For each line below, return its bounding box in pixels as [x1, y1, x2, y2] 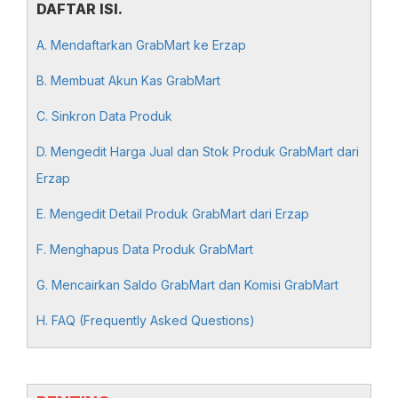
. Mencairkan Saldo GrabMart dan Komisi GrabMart [45, 277, 338, 292]
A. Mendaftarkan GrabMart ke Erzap [36, 37, 246, 52]
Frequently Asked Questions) [84, 313, 255, 328]
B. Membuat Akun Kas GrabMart [36, 73, 220, 88]
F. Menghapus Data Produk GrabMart [36, 242, 253, 257]
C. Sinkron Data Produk [36, 108, 172, 123]
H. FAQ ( [36, 313, 84, 328]
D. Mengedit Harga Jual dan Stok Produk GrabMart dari [36, 144, 359, 159]
